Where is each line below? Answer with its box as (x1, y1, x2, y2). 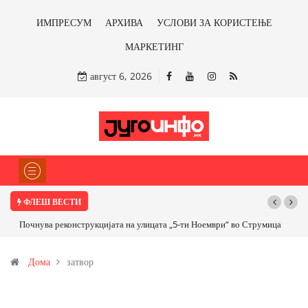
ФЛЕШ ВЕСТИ (21, 196, 81, 208)
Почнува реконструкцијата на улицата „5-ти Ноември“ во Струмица (10, 218, 272, 231)
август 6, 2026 (87, 69, 152, 82)
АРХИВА (104, 16, 143, 29)
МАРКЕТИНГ (124, 40, 184, 53)
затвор (67, 255, 93, 269)
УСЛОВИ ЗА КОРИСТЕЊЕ (156, 16, 272, 29)
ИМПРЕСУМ (36, 16, 91, 29)
